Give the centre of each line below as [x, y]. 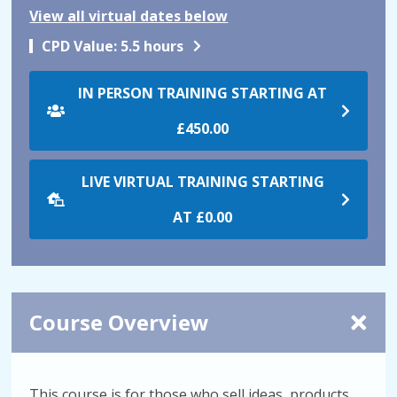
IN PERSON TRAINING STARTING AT [203, 93]
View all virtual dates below [129, 16]
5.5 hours [151, 46]
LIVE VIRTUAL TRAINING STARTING [202, 182]
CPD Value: [80, 46]
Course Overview [120, 322]
